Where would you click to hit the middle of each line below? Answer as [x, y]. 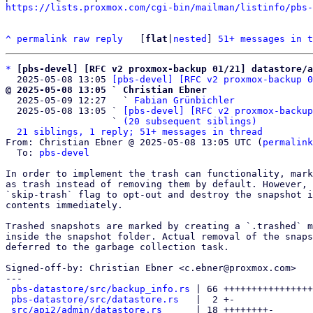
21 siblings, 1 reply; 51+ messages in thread [140, 132]
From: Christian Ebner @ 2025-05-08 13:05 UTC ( [134, 142]
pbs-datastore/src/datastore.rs [95, 299]
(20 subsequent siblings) [190, 121]
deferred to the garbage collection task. [117, 247]
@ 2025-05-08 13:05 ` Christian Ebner [106, 90]
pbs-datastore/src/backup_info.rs [101, 289]
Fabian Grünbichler [184, 100]
